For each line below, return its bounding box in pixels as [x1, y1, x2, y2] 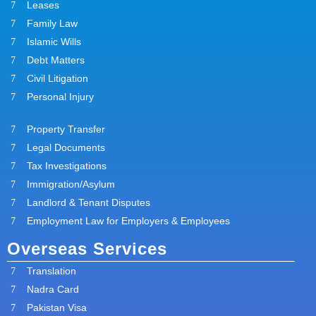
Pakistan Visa [26, 301, 87, 313]
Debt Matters [26, 54, 85, 66]
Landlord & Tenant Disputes [26, 196, 150, 208]
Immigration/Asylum [26, 178, 115, 190]
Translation [26, 265, 76, 276]
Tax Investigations [26, 159, 107, 171]
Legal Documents [26, 141, 105, 153]
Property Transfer [26, 123, 105, 135]
